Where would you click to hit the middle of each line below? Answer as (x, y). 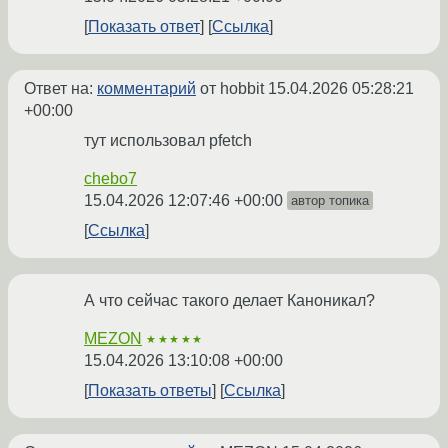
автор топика (330, 201)
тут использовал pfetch (168, 141)
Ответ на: (60, 89)
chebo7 (110, 179)
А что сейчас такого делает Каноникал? (229, 301)
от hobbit (232, 89)
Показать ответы (150, 391)
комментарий (146, 89)
